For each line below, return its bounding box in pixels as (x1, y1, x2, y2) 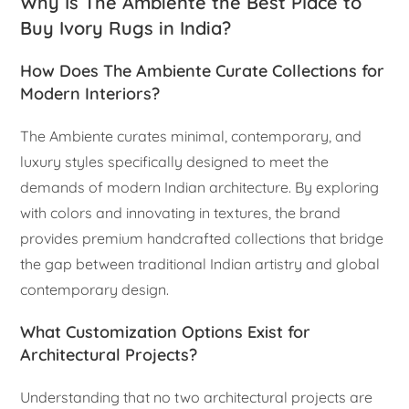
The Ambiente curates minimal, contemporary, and (20, 126, 362, 145)
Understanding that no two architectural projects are (20, 387, 373, 406)
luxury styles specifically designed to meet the (20, 152, 330, 171)
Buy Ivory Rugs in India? (20, 16, 232, 39)
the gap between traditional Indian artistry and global (20, 254, 381, 273)
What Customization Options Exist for (20, 320, 311, 342)
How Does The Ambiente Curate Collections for (20, 59, 385, 81)
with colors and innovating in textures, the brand (20, 203, 341, 222)
